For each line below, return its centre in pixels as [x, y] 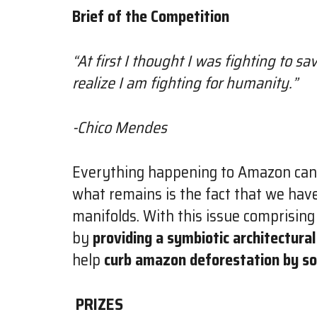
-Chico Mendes [120, 127]
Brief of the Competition [151, 16]
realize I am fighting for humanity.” [185, 83]
